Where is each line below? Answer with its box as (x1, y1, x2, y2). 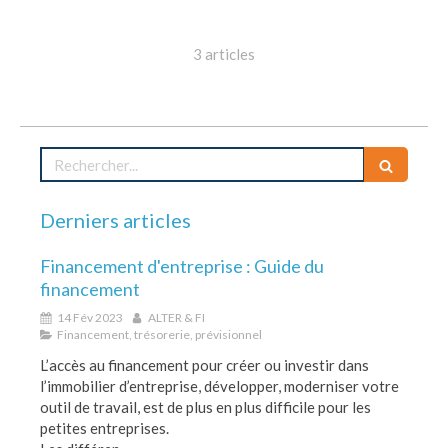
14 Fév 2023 (57, 310, 123, 325)
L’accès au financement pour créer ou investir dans (40, 356, 369, 374)
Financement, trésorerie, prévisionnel (57, 327, 262, 342)
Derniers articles (40, 208, 191, 232)
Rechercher (39, 147, 121, 165)
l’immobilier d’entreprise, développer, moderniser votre (40, 377, 399, 395)
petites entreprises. (40, 419, 169, 437)
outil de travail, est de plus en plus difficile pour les (40, 398, 371, 416)
